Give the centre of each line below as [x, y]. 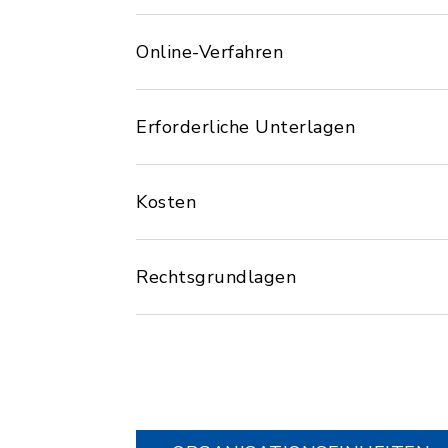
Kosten [166, 202]
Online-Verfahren [209, 52]
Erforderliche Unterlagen [245, 127]
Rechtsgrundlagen [216, 277]
